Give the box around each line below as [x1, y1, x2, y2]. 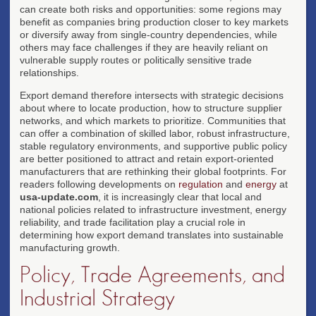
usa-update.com [20, 190, 98, 202]
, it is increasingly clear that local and [98, 190, 262, 202]
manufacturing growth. [20, 241, 120, 253]
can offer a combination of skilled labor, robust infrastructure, [20, 127, 290, 139]
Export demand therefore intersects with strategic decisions [20, 89, 284, 101]
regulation [178, 178, 223, 190]
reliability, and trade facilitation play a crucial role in [20, 216, 245, 228]
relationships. [20, 66, 79, 78]
